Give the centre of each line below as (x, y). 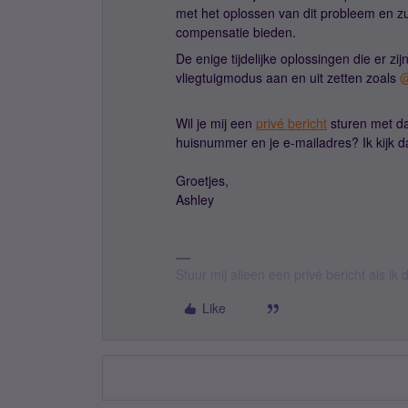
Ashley (195, 199)
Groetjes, (202, 180)
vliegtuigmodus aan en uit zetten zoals (288, 77)
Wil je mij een (216, 123)
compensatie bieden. (236, 32)
